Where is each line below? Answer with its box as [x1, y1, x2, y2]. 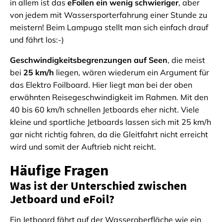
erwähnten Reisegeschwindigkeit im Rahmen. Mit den [10, 92, 208, 103]
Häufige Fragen [10, 161, 109, 180]
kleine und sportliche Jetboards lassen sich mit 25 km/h [10, 117, 211, 127]
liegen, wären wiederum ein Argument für [54, 67, 209, 78]
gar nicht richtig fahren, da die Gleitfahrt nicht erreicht [10, 129, 208, 140]
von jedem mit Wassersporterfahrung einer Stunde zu [10, 10, 207, 20]
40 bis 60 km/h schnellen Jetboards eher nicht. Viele [10, 105, 199, 115]
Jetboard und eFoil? [10, 191, 114, 207]
